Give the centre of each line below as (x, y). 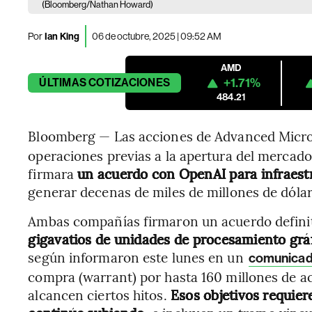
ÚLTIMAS (63, 83)
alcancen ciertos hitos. (97, 295)
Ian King (61, 36)
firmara (53, 173)
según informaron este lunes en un (138, 257)
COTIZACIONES (130, 83)
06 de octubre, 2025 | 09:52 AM (157, 36)
